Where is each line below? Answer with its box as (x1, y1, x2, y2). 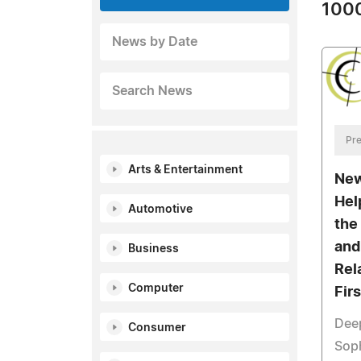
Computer (128, 283, 184, 294)
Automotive (128, 204, 193, 215)
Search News (112, 85, 193, 98)
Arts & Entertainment (128, 164, 243, 176)
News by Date (112, 35, 197, 48)
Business (128, 243, 179, 255)
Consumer (128, 322, 186, 334)
